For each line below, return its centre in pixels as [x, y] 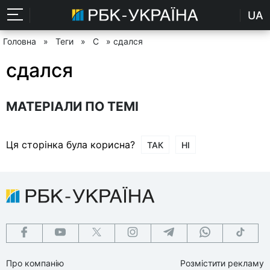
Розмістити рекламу [222, 263]
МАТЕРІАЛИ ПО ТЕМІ [72, 106]
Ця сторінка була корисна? [71, 144]
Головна [20, 41]
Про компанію [35, 263]
